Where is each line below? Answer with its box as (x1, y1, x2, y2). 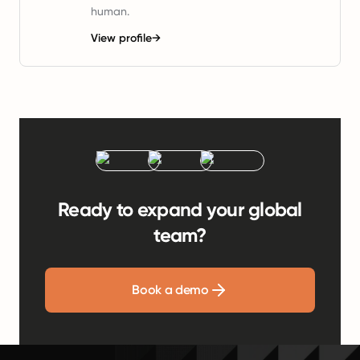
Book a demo (132, 282, 209, 297)
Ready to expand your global (58, 198, 302, 221)
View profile (91, 31, 152, 45)
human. (91, 5, 129, 18)
